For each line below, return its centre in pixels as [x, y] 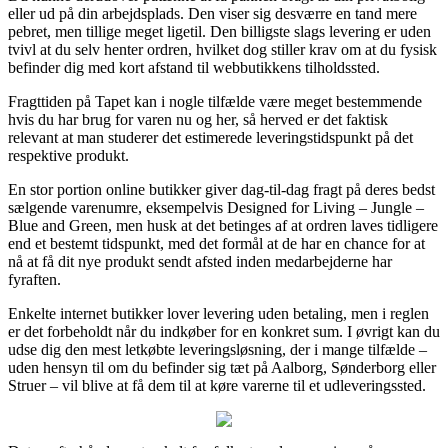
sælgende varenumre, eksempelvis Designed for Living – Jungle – [216, 207]
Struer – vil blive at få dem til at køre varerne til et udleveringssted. [217, 385]
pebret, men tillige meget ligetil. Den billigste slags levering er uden [219, 31]
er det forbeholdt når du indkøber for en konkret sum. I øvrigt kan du [224, 331]
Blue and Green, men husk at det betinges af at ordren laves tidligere [223, 225]
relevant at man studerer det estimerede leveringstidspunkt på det [210, 137]
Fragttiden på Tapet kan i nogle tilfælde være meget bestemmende [215, 101]
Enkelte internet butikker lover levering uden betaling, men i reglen [218, 313]
